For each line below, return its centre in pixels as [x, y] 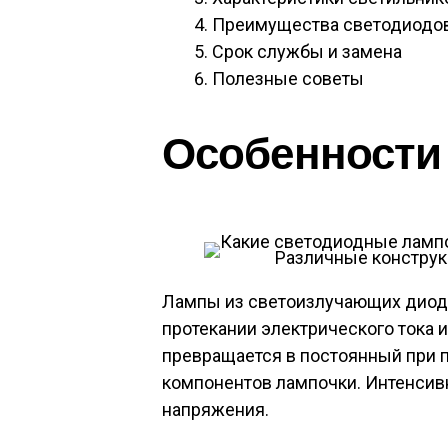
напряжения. [215, 409]
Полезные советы [288, 78]
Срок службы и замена [307, 51]
